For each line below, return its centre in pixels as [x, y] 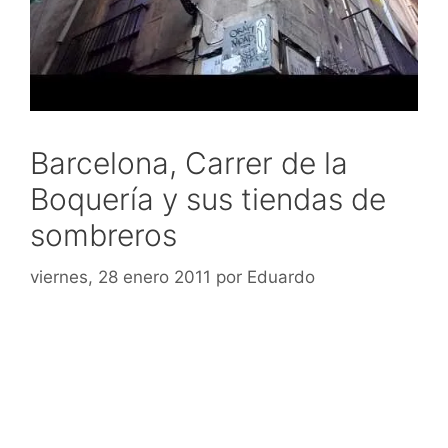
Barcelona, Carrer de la [189, 163]
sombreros [103, 235]
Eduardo [281, 276]
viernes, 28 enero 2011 [120, 276]
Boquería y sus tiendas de [208, 199]
